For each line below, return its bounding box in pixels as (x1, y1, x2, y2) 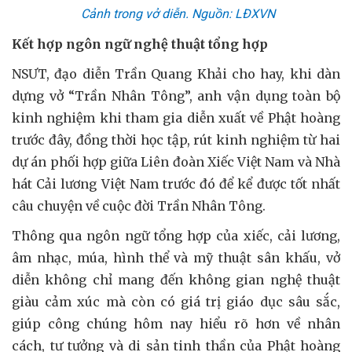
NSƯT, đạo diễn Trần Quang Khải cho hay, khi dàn (12, 65, 340, 82)
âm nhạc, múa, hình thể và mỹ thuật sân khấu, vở (12, 249, 340, 266)
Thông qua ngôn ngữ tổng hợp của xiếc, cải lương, (12, 227, 340, 244)
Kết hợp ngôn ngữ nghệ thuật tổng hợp (12, 35, 268, 52)
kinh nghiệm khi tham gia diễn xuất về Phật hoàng (12, 109, 340, 126)
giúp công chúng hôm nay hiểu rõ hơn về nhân (12, 315, 340, 332)
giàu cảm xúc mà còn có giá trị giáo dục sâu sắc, (12, 293, 340, 310)
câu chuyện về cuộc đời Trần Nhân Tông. (12, 197, 266, 214)
